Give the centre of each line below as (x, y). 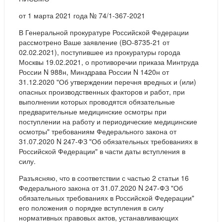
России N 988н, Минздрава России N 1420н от (94, 72)
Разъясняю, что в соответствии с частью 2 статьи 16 (104, 178)
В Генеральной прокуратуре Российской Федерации (104, 32)
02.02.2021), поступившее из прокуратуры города (100, 52)
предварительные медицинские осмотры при (93, 112)
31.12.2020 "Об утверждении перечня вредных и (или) (108, 82)
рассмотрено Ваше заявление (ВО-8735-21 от (94, 42)
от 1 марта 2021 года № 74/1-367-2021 (82, 16)
